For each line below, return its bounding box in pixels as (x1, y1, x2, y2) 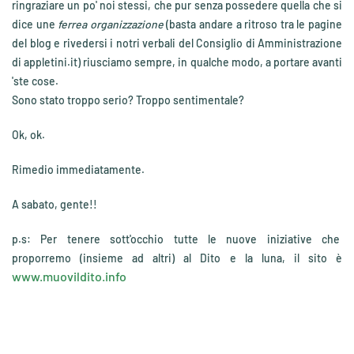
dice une (12, 17, 58, 31)
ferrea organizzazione (58, 17, 167, 31)
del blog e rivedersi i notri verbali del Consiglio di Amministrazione (12, 36, 342, 50)
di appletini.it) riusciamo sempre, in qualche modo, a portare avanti (12, 55, 342, 69)
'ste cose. (12, 74, 58, 88)
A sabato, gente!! (12, 198, 97, 211)
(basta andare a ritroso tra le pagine (166, 17, 343, 31)
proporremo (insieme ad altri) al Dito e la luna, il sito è (12, 251, 342, 265)
